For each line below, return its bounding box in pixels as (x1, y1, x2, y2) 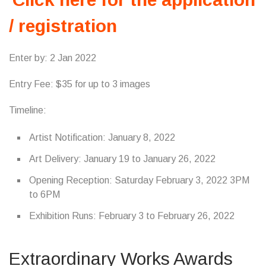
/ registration (9, 16, 117, 36)
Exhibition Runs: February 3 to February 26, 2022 (29, 211, 235, 221)
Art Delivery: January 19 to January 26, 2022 (29, 154, 216, 164)
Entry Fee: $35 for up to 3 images (9, 79, 150, 89)
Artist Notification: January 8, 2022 (29, 132, 175, 142)
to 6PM (29, 189, 60, 199)
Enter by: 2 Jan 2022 (9, 53, 96, 63)
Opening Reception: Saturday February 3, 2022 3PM (29, 175, 249, 185)
